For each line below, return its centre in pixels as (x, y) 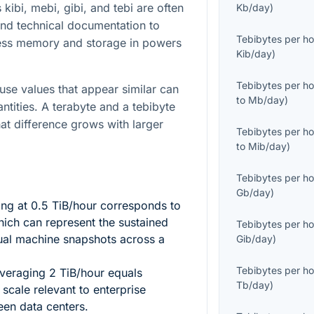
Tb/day (253, 285)
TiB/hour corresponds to (115, 206)
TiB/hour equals (99, 273)
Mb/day (267, 100)
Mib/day (268, 146)
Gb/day (254, 193)
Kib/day (254, 54)
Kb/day (253, 8)
